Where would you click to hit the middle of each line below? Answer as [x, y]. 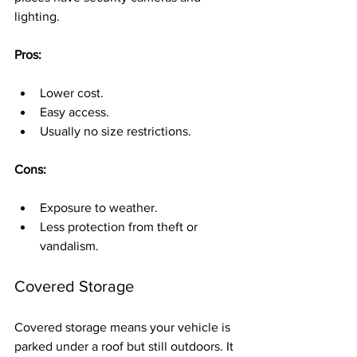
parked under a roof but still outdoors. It [126, 346]
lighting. [37, 16]
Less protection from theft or [120, 227]
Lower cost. [72, 93]
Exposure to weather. [99, 208]
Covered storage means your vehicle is [124, 327]
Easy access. [75, 112]
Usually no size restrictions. [116, 131]
